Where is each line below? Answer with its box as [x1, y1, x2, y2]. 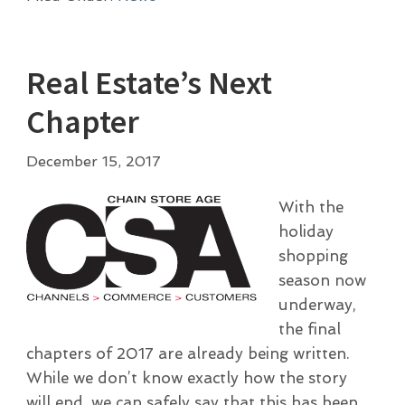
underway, [278, 296, 356, 315]
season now [278, 271, 366, 290]
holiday [278, 222, 334, 241]
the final [278, 320, 341, 339]
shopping [278, 247, 348, 266]
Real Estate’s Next [25, 62, 272, 104]
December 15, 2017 [25, 153, 161, 171]
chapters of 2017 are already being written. [25, 344, 350, 363]
